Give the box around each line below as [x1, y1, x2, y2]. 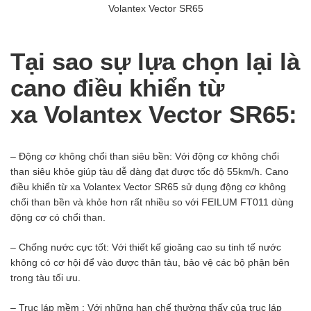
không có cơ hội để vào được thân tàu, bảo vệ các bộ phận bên [10, 257, 289, 269]
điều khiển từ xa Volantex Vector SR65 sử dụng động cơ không [10, 181, 286, 193]
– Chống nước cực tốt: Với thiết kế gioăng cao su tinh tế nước [10, 242, 281, 253]
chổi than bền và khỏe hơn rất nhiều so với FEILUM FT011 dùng [10, 196, 294, 208]
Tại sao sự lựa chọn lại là [10, 48, 300, 76]
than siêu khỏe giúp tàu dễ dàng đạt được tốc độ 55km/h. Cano [10, 166, 289, 178]
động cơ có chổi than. [10, 212, 106, 224]
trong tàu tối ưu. [10, 272, 81, 284]
